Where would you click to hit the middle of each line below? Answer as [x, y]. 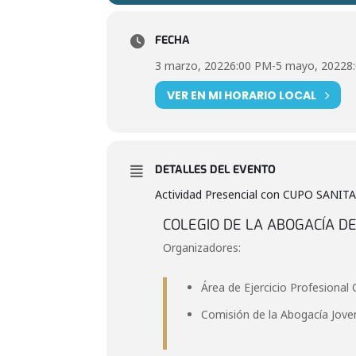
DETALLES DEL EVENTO [216, 170]
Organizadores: [202, 248]
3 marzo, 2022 [193, 66]
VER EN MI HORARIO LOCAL [242, 95]
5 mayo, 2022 [311, 66]
